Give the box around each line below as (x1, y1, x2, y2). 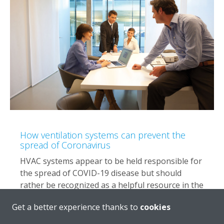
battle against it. (20, 191, 80, 203)
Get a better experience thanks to (12, 201, 140, 212)
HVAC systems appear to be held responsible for (20, 155, 202, 167)
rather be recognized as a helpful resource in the (20, 179, 203, 191)
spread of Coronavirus (20, 139, 110, 151)
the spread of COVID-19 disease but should (20, 167, 181, 179)
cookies (140, 201, 170, 212)
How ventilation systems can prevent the (20, 129, 185, 141)
